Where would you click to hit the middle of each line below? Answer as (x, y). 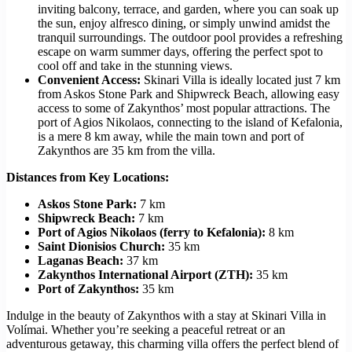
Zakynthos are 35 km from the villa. (126, 151)
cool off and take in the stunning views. (135, 66)
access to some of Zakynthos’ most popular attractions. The (184, 108)
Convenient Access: (89, 80)
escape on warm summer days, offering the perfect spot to (180, 52)
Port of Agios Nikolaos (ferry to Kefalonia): (152, 233)
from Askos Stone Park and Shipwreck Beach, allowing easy (189, 94)
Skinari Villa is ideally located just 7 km (240, 80)
